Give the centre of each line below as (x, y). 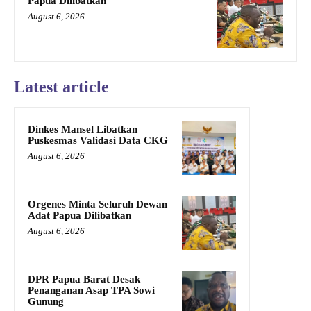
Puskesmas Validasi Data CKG (98, 140)
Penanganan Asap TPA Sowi (91, 290)
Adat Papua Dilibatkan (79, 215)
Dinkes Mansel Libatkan (83, 129)
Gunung (46, 301)
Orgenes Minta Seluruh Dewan (98, 204)
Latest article (61, 86)
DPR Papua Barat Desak (84, 279)
